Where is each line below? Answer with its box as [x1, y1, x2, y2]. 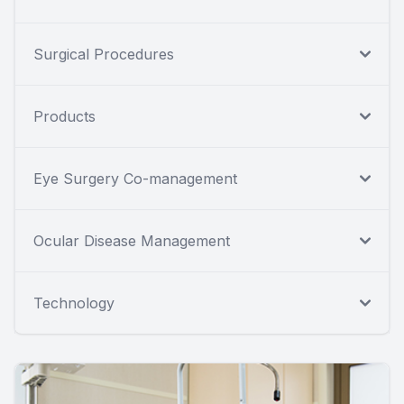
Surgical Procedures [33, 45, 174, 64]
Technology [33, 294, 115, 313]
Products [33, 107, 96, 126]
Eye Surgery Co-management [33, 170, 237, 188]
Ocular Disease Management [33, 232, 230, 251]
